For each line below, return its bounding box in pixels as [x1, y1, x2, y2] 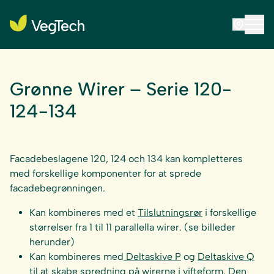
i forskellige [202, 207, 256, 218]
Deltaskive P [124, 251, 181, 262]
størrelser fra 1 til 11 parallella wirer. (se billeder [29, 221, 235, 233]
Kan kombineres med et [29, 207, 138, 218]
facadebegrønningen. [10, 182, 105, 194]
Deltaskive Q [198, 251, 254, 262]
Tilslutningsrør [138, 207, 202, 218]
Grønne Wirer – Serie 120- [10, 78, 232, 100]
